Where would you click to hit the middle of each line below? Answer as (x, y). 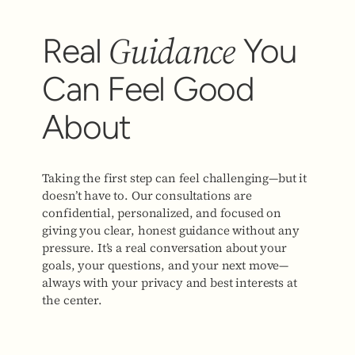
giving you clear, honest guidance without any (171, 230)
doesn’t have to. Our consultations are (147, 195)
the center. (72, 300)
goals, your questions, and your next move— (166, 265)
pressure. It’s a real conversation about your (164, 247)
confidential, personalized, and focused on (162, 212)
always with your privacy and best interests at (170, 282)
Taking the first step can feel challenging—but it (175, 177)
